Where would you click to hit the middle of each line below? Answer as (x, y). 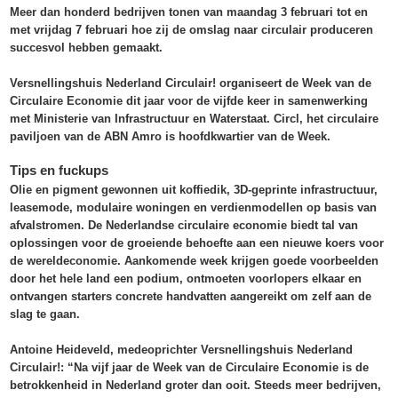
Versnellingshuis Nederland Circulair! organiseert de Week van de (191, 84)
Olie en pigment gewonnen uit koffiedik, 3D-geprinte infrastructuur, (194, 190)
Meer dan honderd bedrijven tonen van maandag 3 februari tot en (189, 12)
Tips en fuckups (60, 171)
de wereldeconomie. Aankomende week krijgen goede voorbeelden (195, 261)
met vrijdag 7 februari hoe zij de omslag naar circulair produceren (192, 30)
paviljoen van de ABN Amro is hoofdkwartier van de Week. (171, 137)
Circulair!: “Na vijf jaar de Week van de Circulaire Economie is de (190, 368)
